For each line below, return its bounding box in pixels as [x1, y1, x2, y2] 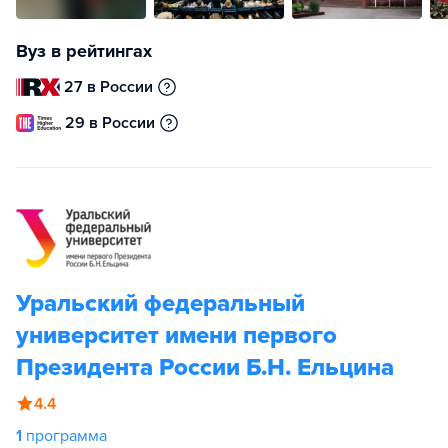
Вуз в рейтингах [16, 39, 152, 62]
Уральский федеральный [16, 288, 305, 318]
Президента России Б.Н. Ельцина [16, 352, 394, 382]
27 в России [64, 76, 154, 97]
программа [26, 425, 107, 446]
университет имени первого [16, 320, 337, 350]
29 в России [65, 112, 155, 133]
